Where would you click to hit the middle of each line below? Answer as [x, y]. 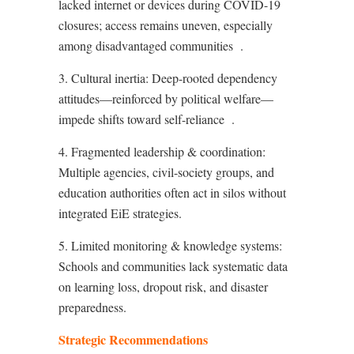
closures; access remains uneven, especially [166, 25]
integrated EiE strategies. [120, 213]
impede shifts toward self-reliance [141, 119]
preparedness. [92, 307]
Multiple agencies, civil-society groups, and [166, 172]
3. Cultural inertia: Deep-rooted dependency [168, 78]
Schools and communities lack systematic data [173, 266]
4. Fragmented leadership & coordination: [162, 151]
